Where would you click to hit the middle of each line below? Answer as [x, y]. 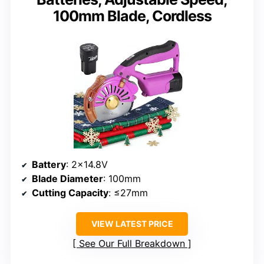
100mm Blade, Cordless [132, 16]
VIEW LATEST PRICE [132, 224]
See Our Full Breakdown [132, 243]
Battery [49, 164]
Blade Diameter [67, 179]
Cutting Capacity [70, 193]
